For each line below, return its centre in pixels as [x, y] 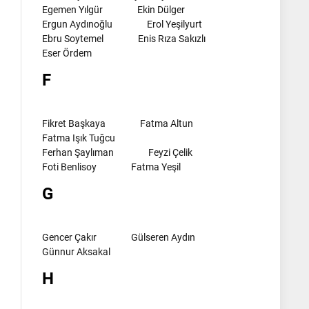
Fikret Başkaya [74, 123]
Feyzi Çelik [170, 152]
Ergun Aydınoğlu [77, 24]
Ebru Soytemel [73, 38]
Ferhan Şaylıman [78, 152]
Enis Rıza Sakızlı [172, 38]
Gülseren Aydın [163, 237]
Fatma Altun [167, 123]
